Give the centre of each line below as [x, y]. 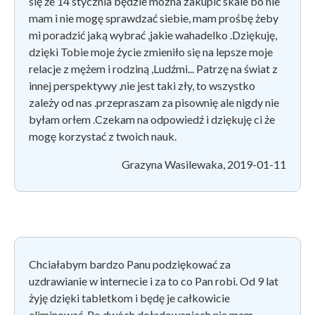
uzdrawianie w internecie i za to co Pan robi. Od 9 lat [154, 281]
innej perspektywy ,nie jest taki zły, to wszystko [142, 85]
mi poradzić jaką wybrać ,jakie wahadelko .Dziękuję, [153, 34]
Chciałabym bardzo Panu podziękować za [130, 264]
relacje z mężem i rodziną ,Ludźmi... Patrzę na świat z [153, 68]
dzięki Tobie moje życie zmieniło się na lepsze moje [151, 51]
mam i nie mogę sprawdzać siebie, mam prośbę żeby [154, 18]
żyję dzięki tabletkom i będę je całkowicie [129, 297]
